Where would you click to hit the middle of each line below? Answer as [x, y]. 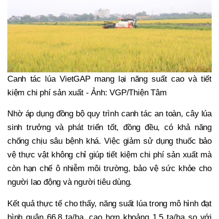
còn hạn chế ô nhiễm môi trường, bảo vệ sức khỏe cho [109, 169]
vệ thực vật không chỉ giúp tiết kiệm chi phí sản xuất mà [109, 155]
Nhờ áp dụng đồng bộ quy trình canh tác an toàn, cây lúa [109, 114]
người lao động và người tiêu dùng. [70, 182]
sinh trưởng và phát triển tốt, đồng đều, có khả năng [109, 128]
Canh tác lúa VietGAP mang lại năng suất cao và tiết [109, 79]
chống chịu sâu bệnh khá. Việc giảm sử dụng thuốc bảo [109, 141]
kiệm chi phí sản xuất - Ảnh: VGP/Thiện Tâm [87, 92]
